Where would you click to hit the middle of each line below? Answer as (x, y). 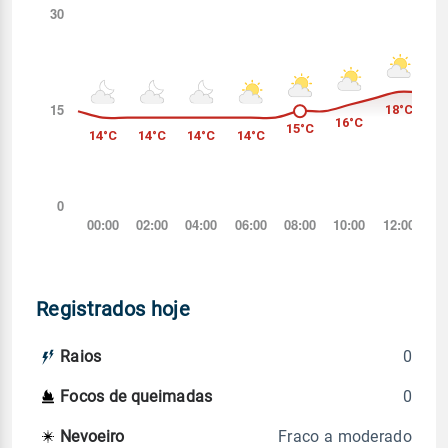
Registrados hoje (113, 308)
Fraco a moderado (345, 436)
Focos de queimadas (136, 397)
